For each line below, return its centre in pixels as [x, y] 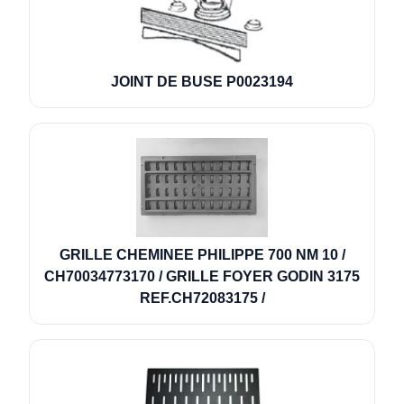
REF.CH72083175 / [202, 298]
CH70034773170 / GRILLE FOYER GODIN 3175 [202, 276]
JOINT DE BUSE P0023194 [202, 81]
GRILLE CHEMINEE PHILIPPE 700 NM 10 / [202, 254]
